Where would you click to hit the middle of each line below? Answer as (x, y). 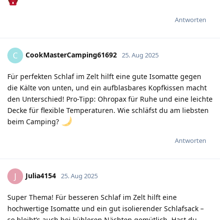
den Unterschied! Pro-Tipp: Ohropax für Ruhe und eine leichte (110, 99)
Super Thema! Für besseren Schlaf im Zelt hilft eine (92, 197)
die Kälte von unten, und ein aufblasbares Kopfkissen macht (107, 87)
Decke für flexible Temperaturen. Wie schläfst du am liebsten (108, 110)
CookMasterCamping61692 (71, 55)
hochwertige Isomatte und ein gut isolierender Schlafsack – (106, 208)
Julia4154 (41, 175)
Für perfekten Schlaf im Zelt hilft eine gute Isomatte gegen (104, 76)
